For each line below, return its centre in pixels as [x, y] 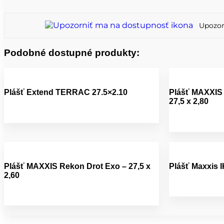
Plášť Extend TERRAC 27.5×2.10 [66, 92]
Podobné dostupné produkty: [72, 53]
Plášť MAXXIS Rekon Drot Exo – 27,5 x [77, 166]
